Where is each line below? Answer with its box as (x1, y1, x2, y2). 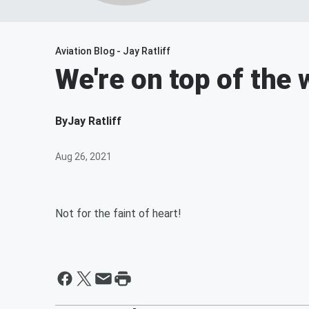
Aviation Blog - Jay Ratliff (55, 46, 170, 57)
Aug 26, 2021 (55, 151, 112, 162)
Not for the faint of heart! (55, 207, 181, 220)
